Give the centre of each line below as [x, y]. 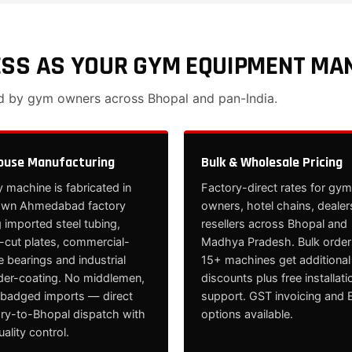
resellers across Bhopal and [274, 224]
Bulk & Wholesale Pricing [272, 162]
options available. [247, 314]
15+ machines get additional [276, 260]
